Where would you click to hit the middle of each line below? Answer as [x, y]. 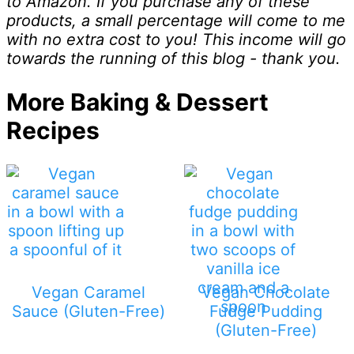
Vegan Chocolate [265, 293]
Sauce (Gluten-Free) [88, 312]
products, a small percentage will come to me [176, 21]
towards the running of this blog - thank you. [173, 59]
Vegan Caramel [88, 293]
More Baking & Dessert [137, 102]
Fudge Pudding [265, 312]
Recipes [53, 131]
